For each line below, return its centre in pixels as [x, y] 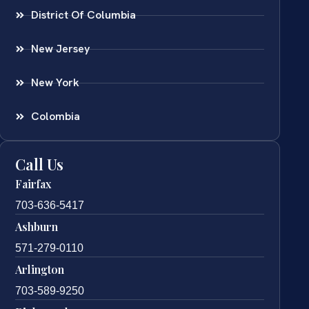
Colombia [55, 117]
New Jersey [60, 49]
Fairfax [33, 184]
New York [55, 83]
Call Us [40, 165]
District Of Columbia [83, 15]
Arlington [40, 270]
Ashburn [37, 227]
